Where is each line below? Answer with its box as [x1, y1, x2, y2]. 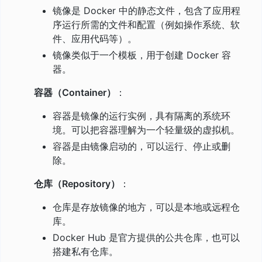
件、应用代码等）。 [53, 32, 137, 44]
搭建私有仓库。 [53, 245, 118, 257]
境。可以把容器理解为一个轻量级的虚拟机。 [53, 123, 240, 136]
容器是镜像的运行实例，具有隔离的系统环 [53, 109, 230, 122]
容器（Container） [34, 86, 116, 98]
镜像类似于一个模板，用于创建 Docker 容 [53, 49, 231, 61]
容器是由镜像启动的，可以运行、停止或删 [53, 140, 230, 152]
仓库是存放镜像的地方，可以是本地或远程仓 [53, 201, 240, 213]
